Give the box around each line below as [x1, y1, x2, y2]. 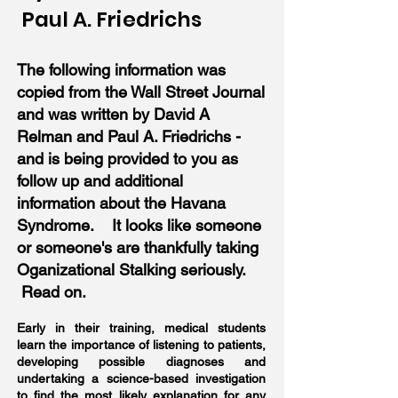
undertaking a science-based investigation [17, 371, 266, 386]
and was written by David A [17, 105, 210, 123]
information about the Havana [17, 194, 226, 212]
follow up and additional [17, 171, 187, 190]
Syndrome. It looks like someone [17, 216, 261, 235]
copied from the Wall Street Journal [17, 83, 265, 101]
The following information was [17, 60, 226, 79]
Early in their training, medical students [17, 321, 266, 335]
